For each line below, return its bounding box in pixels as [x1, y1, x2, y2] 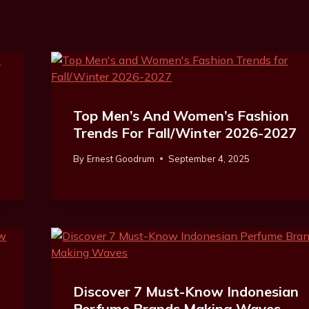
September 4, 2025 [168, 152, 250, 164]
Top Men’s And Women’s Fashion [73, 107, 290, 124]
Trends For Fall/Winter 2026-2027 [73, 124, 297, 141]
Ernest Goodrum [86, 152, 154, 164]
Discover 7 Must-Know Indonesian [73, 282, 299, 300]
